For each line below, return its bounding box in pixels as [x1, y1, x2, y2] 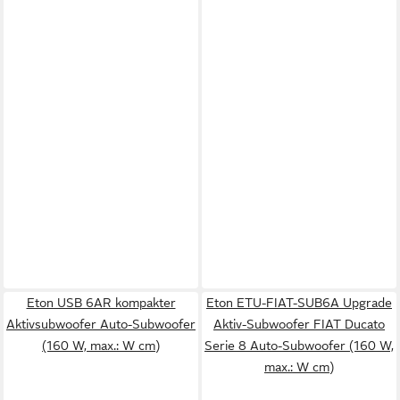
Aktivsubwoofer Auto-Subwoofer [6, 317, 196, 331]
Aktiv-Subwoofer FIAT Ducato [213, 317, 385, 331]
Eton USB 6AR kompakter [26, 296, 176, 310]
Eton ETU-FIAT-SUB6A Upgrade [206, 296, 392, 310]
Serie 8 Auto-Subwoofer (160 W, [204, 338, 394, 353]
